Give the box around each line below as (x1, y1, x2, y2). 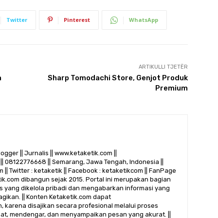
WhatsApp (129, 16, 158, 23)
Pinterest (64, 16, 90, 23)
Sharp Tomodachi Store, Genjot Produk (47, 73, 188, 82)
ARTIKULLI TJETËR (138, 63, 188, 70)
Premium (155, 83, 188, 92)
